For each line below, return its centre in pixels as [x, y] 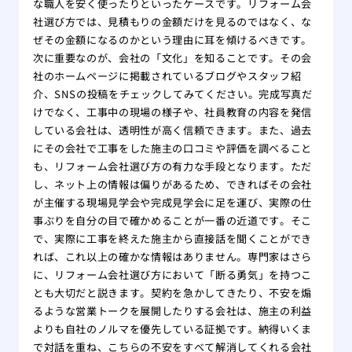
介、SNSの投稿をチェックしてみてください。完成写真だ [172, 93]
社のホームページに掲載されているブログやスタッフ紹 [167, 75]
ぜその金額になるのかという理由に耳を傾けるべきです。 [172, 39]
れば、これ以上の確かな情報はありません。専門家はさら [172, 256]
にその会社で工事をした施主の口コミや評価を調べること [172, 148]
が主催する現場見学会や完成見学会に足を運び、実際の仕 [172, 202]
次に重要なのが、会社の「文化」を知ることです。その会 [172, 57]
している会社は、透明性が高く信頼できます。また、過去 [172, 130]
